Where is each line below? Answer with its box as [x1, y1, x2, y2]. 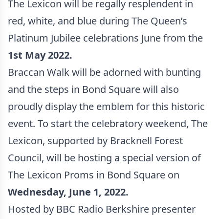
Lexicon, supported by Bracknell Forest [8, 134, 183, 147]
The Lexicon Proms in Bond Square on [8, 168, 179, 181]
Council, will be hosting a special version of [8, 151, 201, 164]
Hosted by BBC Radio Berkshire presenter [8, 202, 196, 216]
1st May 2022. [8, 48, 72, 62]
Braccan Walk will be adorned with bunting [8, 66, 201, 79]
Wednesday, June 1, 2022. [8, 185, 129, 198]
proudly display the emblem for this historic [8, 100, 205, 113]
